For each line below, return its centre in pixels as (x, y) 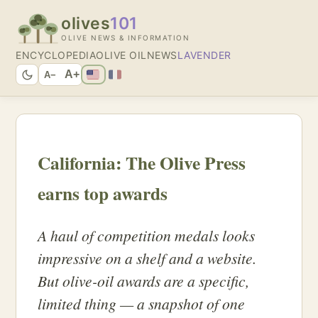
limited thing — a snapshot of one (141, 304)
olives (86, 23)
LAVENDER (204, 55)
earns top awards (103, 193)
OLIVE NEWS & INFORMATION (125, 38)
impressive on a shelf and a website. (147, 258)
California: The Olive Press (142, 163)
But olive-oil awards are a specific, (143, 281)
